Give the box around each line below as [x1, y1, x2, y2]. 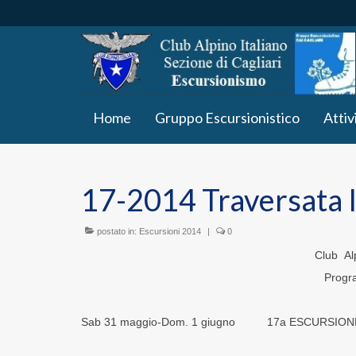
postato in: [95, 226, 139, 236]
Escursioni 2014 [139, 226, 201, 236]
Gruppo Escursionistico [155, 108, 300, 126]
